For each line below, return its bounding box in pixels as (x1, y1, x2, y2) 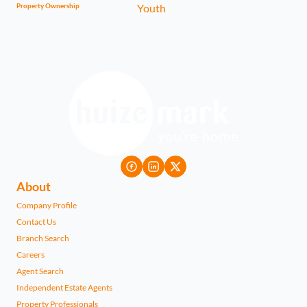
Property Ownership (16, 1, 79, 10)
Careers (16, 249, 45, 260)
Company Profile (16, 200, 77, 210)
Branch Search (16, 233, 69, 243)
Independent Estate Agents (16, 282, 112, 293)
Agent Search (16, 266, 64, 276)
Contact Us (16, 217, 56, 227)
